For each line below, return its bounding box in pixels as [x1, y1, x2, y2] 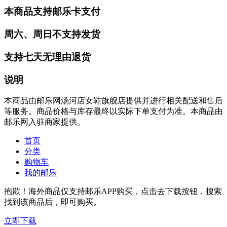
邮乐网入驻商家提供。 [4, 118, 85, 127]
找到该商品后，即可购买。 [4, 198, 101, 207]
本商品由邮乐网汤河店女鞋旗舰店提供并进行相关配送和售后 [4, 96, 223, 105]
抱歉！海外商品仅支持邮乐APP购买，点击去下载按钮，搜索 [4, 187, 222, 196]
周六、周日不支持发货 [4, 29, 100, 40]
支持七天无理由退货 [4, 51, 91, 62]
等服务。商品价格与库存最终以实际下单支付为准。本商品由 [4, 107, 223, 116]
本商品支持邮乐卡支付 [4, 6, 100, 17]
